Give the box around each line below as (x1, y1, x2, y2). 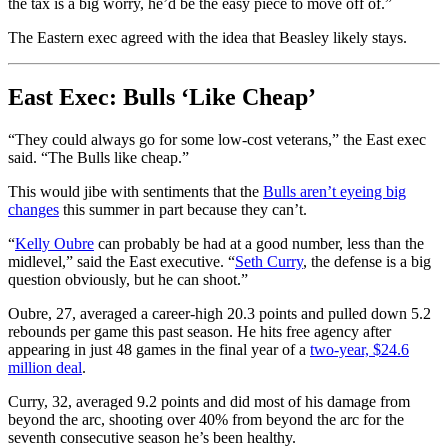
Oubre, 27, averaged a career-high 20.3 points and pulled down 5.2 (8, 305, 431, 323)
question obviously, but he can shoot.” (8, 271, 248, 289)
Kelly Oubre (15, 235, 94, 253)
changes (8, 201, 59, 219)
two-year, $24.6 (310, 341, 409, 359)
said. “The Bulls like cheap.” (8, 149, 189, 167)
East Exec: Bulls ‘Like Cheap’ (8, 84, 316, 111)
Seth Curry (235, 253, 303, 271)
